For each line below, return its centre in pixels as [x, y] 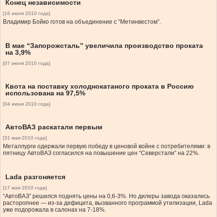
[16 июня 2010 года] [27, 14]
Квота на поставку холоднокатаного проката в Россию [100, 86]
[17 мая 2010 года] [25, 188]
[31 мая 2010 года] [25, 138]
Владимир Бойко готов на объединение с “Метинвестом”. [82, 22]
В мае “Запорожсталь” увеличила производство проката [104, 46]
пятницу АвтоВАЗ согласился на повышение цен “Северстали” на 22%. [101, 153]
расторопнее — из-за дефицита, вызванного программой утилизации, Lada [108, 203]
